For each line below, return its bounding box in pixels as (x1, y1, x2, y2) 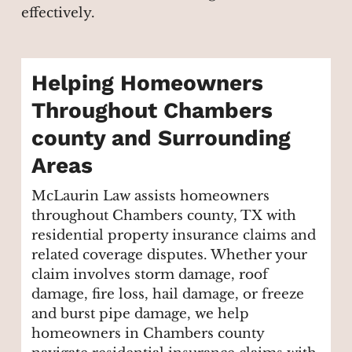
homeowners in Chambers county (31, 325, 265, 343)
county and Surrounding (31, 124, 291, 151)
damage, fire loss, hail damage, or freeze (31, 286, 305, 303)
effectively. (20, 5, 95, 22)
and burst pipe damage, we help (31, 306, 250, 323)
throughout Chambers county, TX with (31, 207, 297, 225)
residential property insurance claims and (31, 227, 317, 244)
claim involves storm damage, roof (31, 266, 269, 284)
